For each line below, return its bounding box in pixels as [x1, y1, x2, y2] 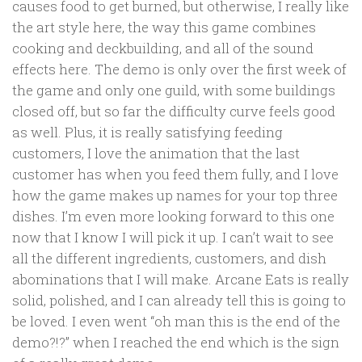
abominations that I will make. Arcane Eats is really [12, 270, 349, 289]
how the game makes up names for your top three [12, 186, 338, 205]
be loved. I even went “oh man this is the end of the [12, 312, 340, 331]
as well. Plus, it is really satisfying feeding [12, 123, 283, 142]
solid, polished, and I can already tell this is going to [12, 291, 346, 310]
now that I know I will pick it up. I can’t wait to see [12, 228, 334, 247]
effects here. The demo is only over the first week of [12, 60, 347, 79]
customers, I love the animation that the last [12, 144, 300, 163]
